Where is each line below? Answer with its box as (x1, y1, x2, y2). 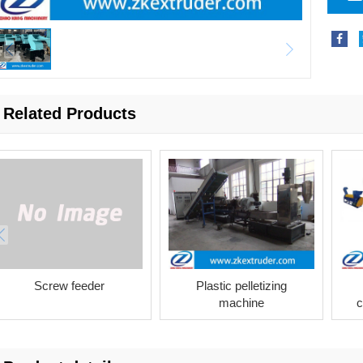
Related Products (3, 105, 136, 123)
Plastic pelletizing (195, 278, 287, 293)
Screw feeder (33, 278, 105, 293)
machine (218, 295, 264, 310)
